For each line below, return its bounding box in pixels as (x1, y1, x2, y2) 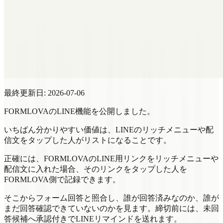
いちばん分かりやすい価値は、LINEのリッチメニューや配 (4, 125, 214, 134)
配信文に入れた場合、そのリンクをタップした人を (4, 164, 187, 173)
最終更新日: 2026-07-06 (4, 88, 85, 97)
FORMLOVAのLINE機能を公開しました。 (4, 107, 155, 115)
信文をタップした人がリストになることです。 (4, 135, 171, 144)
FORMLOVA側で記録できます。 (4, 175, 120, 184)
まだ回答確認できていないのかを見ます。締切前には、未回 (4, 204, 219, 213)
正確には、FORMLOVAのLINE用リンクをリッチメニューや (4, 154, 219, 163)
